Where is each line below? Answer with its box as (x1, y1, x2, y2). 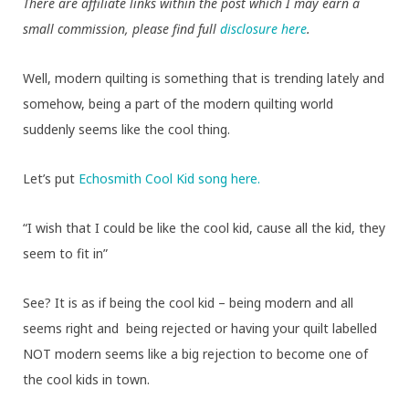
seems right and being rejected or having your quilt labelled (23, 319, 377, 337)
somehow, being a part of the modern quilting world (23, 94, 333, 112)
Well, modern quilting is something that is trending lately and (23, 68, 384, 87)
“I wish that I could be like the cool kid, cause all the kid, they (23, 218, 385, 236)
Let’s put (23, 169, 79, 187)
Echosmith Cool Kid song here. (79, 169, 260, 187)
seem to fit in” (23, 244, 108, 262)
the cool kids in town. (23, 370, 150, 388)
